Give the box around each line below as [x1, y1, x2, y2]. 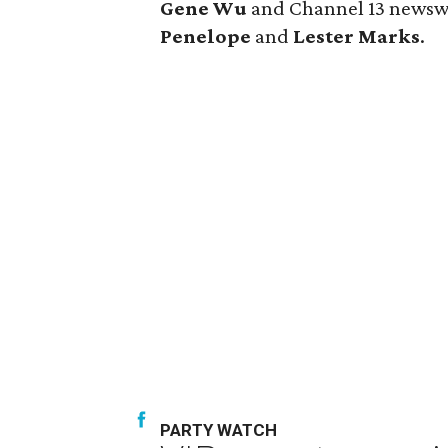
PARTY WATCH [160, 420, 278, 440]
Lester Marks [293, 24, 421, 48]
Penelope [160, 24, 252, 48]
